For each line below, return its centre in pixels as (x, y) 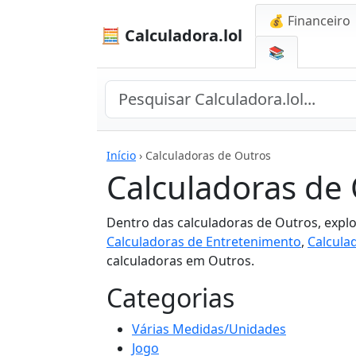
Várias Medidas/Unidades (209, 329)
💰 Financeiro (310, 21)
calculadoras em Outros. (180, 261)
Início (121, 155)
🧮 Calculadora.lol (172, 35)
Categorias (170, 298)
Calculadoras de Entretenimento (204, 242)
